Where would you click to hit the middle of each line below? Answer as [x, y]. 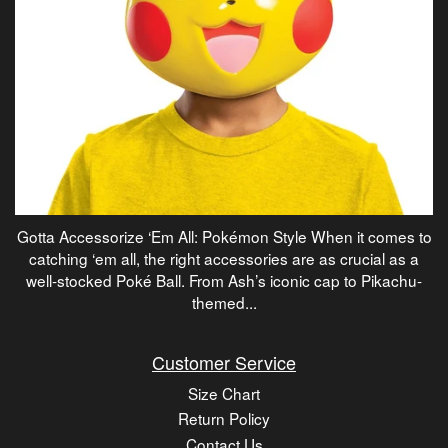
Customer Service [224, 361]
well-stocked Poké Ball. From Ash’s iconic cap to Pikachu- [224, 279]
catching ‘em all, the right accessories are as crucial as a [224, 257]
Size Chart [224, 392]
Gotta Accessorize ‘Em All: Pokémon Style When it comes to [224, 235]
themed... [224, 301]
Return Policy [224, 418]
